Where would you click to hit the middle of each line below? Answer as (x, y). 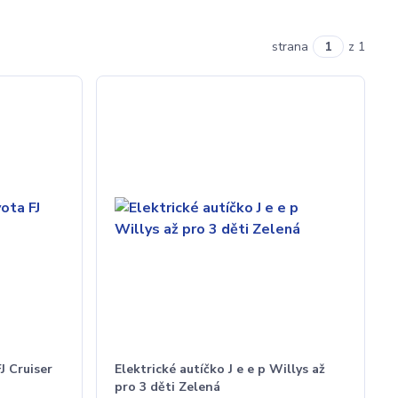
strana (290, 47)
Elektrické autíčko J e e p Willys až (220, 369)
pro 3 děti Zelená (168, 387)
